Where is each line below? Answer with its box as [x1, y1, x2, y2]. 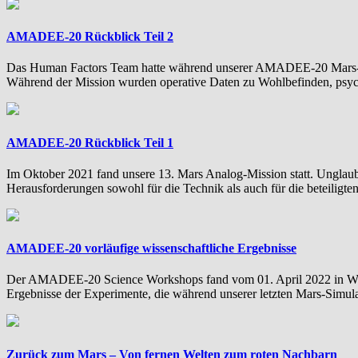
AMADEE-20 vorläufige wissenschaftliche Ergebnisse [6, 241, 296, 256]
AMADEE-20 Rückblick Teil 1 [6, 135, 173, 149]
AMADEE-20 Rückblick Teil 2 [6, 30, 173, 43]
